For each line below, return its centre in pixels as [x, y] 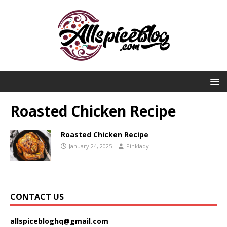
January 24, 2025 [90, 146]
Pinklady [138, 146]
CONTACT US [37, 197]
